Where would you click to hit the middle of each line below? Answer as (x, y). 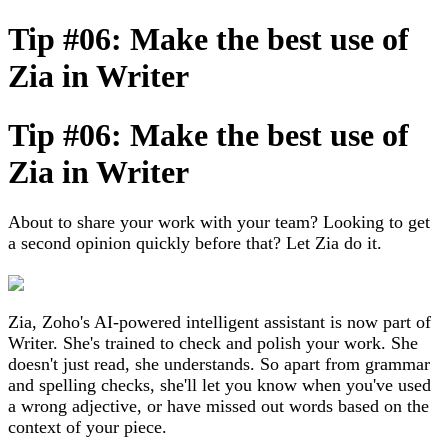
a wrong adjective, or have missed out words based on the (218, 406)
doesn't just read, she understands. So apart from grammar (219, 364)
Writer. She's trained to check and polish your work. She (213, 343)
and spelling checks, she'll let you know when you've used (219, 385)
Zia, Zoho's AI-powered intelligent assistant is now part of (219, 322)
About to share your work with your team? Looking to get (219, 222)
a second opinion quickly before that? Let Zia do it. (197, 243)
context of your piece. (87, 427)
